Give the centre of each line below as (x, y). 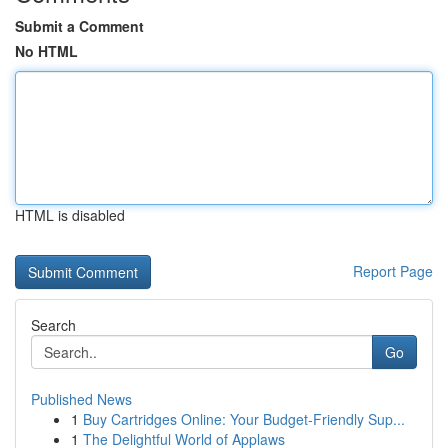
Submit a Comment (79, 26)
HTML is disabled (70, 215)
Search (53, 325)
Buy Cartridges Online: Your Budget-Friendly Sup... (244, 419)
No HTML (46, 51)
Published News (81, 399)
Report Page (393, 271)
